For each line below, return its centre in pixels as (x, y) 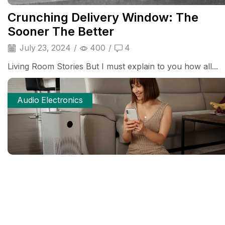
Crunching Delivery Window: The (103, 18)
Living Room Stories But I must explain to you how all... (113, 67)
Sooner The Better (61, 32)
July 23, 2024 (44, 48)
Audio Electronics (50, 100)
